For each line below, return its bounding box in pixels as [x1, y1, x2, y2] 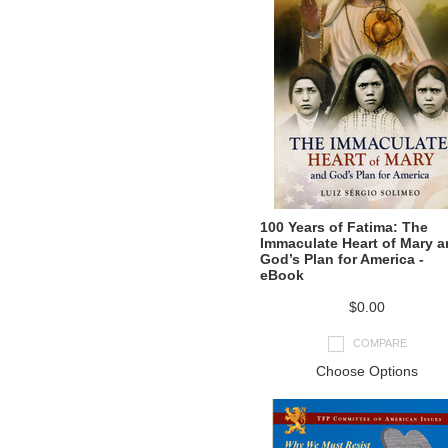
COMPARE [352, 336, 407, 349]
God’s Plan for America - [260, 251, 424, 267]
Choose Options [315, 363, 418, 379]
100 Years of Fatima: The [260, 219, 428, 235]
